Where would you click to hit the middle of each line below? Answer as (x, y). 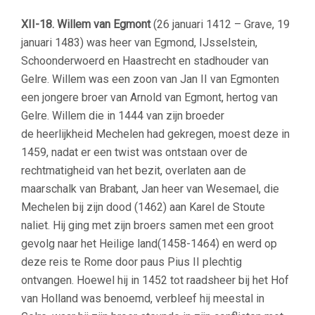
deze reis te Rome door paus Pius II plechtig (131, 262)
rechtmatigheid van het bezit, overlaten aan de (134, 170)
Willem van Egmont (104, 24)
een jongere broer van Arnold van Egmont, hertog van (149, 97)
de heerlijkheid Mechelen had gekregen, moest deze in (155, 134)
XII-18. (39, 24)
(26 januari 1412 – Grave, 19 (220, 24)
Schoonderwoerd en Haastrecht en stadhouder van (145, 60)
